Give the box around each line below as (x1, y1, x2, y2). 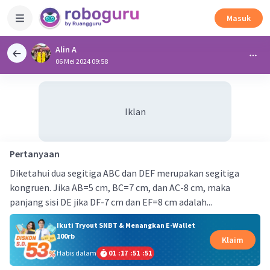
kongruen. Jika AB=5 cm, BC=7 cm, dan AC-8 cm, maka (10, 181, 230, 193)
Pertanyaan (10, 148, 60, 160)
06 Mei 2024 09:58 (55, 57, 108, 66)
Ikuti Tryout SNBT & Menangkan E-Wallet (56, 220, 195, 230)
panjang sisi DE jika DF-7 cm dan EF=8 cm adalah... (10, 196, 212, 208)
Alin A (55, 44, 77, 55)
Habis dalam (56, 248, 96, 257)
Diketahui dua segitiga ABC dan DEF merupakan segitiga (10, 167, 239, 179)
